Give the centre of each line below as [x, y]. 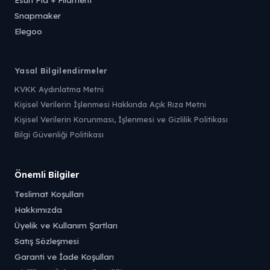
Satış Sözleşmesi [47, 240]
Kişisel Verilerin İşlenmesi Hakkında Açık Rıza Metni [110, 104]
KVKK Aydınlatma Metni [59, 89]
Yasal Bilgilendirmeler [61, 70]
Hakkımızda [38, 209]
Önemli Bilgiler [47, 174]
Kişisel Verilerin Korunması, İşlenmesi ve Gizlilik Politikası [121, 119]
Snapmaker [38, 15]
